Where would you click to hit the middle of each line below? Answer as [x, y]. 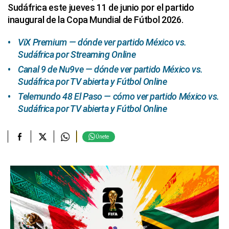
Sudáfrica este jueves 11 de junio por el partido [101, 7]
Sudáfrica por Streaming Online [77, 54]
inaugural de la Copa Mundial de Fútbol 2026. [96, 20]
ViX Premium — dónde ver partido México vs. [102, 42]
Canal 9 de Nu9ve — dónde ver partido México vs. [111, 69]
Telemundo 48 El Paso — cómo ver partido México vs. [119, 96]
